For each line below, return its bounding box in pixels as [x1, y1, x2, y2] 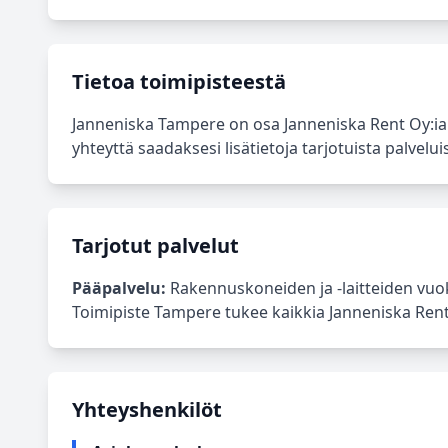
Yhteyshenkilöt [72, 396, 222, 423]
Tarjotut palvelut [72, 232, 239, 259]
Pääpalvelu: [72, 277, 166, 299]
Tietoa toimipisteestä [72, 68, 286, 95]
